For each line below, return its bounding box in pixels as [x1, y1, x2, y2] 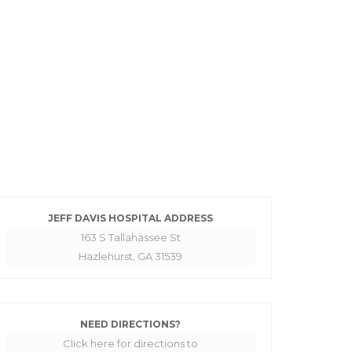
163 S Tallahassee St [80, 230, 181, 244]
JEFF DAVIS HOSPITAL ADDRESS [48, 211, 213, 224]
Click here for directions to [63, 336, 198, 350]
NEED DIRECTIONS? [80, 317, 181, 330]
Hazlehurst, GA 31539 [79, 249, 182, 262]
